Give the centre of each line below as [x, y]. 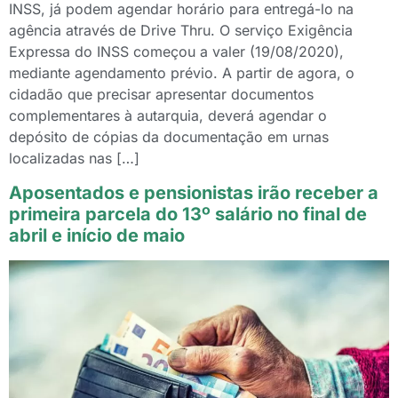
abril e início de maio [97, 235]
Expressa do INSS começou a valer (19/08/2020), [176, 52]
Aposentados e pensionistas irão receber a [194, 192]
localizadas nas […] [74, 159]
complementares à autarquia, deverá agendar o [168, 116]
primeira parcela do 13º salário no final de [188, 214]
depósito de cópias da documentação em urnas [169, 137]
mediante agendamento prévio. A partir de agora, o [182, 73]
